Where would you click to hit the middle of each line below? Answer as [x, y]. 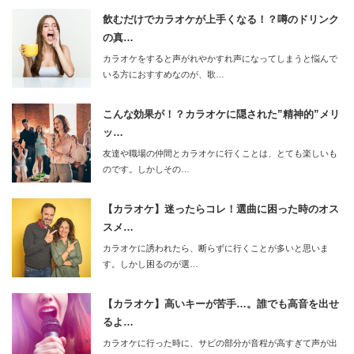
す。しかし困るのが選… [151, 264]
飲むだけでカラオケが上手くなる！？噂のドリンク [221, 19]
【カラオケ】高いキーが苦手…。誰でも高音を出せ [221, 303]
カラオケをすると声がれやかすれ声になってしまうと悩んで [220, 58]
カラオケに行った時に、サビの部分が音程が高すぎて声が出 [220, 343]
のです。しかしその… [146, 169]
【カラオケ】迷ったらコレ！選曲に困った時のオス [221, 209]
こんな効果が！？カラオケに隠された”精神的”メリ [221, 114]
